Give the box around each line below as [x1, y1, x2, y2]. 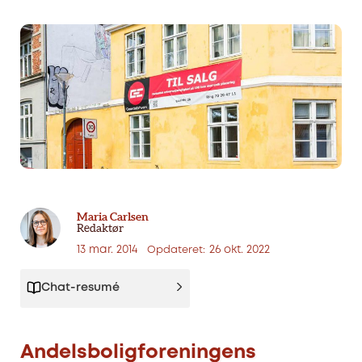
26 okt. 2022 [209, 245, 270, 255]
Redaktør [77, 221, 124, 235]
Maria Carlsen [77, 210, 149, 224]
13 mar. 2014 [77, 245, 147, 255]
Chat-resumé [41, 283, 120, 294]
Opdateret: [147, 246, 205, 255]
